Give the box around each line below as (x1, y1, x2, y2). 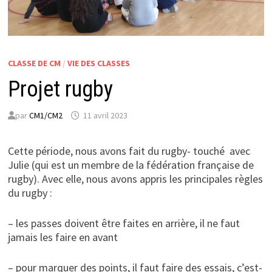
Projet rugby (7, 76, 113, 103)
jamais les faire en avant (7, 230, 118, 245)
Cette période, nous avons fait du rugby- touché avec (7, 144, 250, 158)
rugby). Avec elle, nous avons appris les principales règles (7, 172, 263, 186)
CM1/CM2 (29, 110, 63, 121)
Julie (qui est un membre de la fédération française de (7, 158, 254, 172)
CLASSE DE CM (7, 58, 61, 69)
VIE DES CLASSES (67, 58, 130, 69)
